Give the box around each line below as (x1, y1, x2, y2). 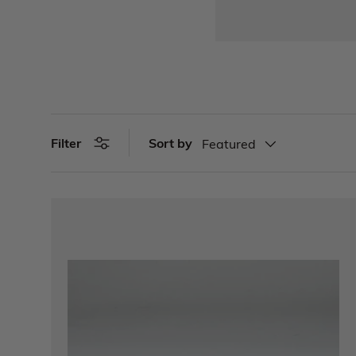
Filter (51, 134, 81, 152)
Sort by (149, 133, 192, 151)
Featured (202, 135, 256, 153)
